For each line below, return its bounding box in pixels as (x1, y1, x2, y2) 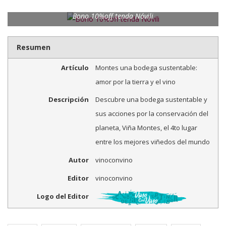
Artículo (61, 63, 89, 72)
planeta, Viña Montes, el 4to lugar (95, 123, 197, 133)
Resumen (16, 42, 50, 52)
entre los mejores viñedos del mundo (95, 137, 210, 147)
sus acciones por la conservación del (95, 109, 208, 119)
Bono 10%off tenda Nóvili (73, 11, 153, 21)
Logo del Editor (36, 191, 89, 201)
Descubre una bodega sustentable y (95, 95, 207, 104)
